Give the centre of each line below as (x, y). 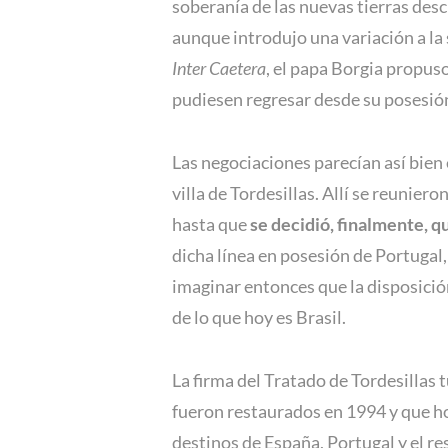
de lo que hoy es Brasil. (259, 317)
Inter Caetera (219, 68)
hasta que (211, 224)
